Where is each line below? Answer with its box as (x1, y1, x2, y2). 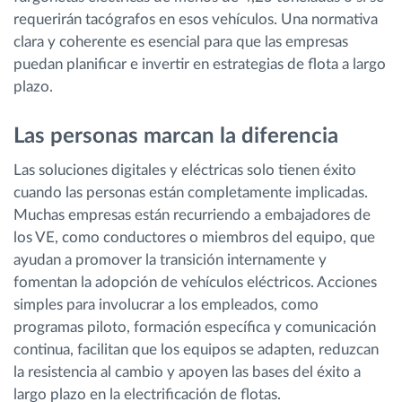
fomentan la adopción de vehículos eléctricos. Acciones (13, 275, 377, 291)
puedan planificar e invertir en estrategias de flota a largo (13, 56, 386, 72)
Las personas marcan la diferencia (13, 125, 338, 147)
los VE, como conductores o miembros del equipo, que (13, 230, 375, 246)
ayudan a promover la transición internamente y (13, 252, 327, 268)
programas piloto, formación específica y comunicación (13, 319, 376, 336)
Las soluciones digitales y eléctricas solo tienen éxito (13, 162, 356, 179)
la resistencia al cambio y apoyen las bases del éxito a (13, 364, 361, 380)
